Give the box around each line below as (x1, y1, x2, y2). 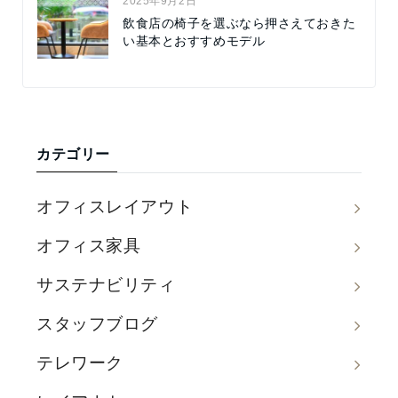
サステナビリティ (36, 275, 176, 294)
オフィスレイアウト (36, 196, 194, 216)
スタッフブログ (36, 314, 158, 333)
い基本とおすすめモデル (123, 33, 266, 48)
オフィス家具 (36, 235, 141, 255)
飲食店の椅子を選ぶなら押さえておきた (123, 15, 356, 30)
